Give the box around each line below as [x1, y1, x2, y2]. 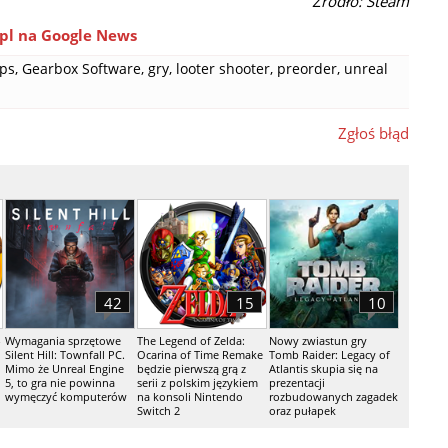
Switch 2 [137, 403, 180, 418]
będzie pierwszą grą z [137, 361, 246, 376]
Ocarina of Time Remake [137, 347, 263, 362]
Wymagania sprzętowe [5, 333, 121, 348]
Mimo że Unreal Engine [5, 361, 124, 376]
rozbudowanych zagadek [269, 389, 398, 404]
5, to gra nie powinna [5, 375, 115, 390]
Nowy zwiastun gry [269, 333, 367, 348]
